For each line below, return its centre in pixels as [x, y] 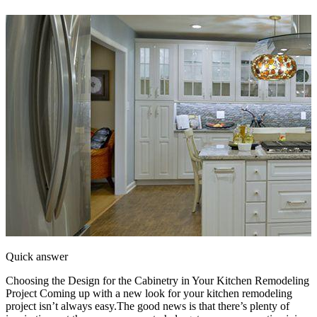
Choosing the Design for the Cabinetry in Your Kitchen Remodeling [157, 280]
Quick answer [37, 256]
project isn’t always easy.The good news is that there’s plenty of [148, 306]
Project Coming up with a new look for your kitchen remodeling [149, 293]
